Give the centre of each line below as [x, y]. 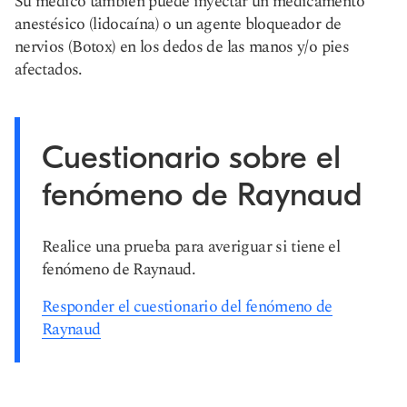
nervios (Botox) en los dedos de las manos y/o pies [182, 47]
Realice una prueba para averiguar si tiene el [191, 247]
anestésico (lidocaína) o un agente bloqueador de [178, 24]
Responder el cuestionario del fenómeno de [187, 307]
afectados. [49, 69]
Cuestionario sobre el [191, 158]
